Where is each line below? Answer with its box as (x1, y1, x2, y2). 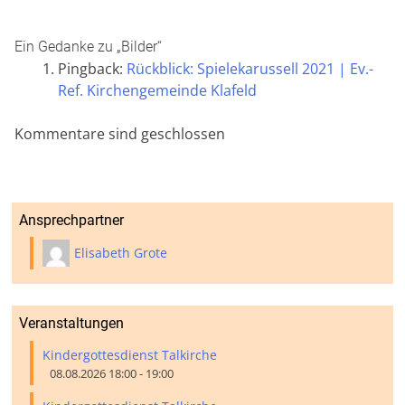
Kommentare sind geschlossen (14, 123, 225, 144)
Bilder (121, 37, 157, 55)
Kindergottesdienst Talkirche (42, 345, 218, 363)
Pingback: (58, 58, 127, 79)
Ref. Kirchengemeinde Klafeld (58, 80, 257, 100)
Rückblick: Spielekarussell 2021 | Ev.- (127, 58, 373, 79)
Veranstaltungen (19, 315, 125, 333)
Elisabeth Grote (74, 244, 168, 262)
